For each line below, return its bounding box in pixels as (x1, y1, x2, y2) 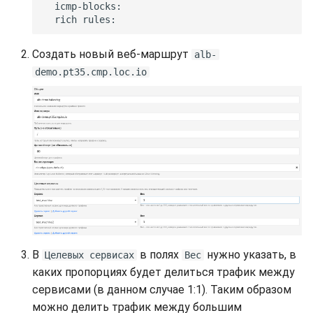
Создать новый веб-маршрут (32, 47, 191, 61)
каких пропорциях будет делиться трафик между (32, 265, 295, 279)
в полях (137, 247, 182, 261)
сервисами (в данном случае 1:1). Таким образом (32, 282, 291, 296)
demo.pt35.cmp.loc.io (35, 66, 147, 78)
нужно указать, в (204, 247, 296, 261)
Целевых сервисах (45, 249, 134, 261)
